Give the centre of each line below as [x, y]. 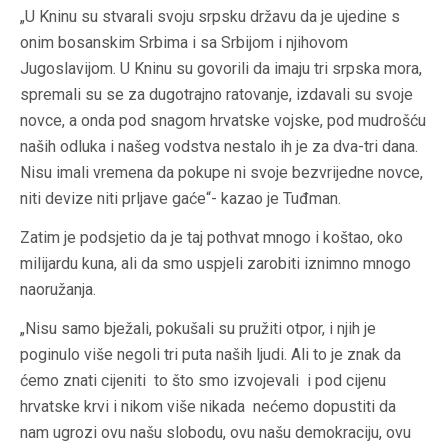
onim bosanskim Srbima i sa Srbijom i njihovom [184, 43]
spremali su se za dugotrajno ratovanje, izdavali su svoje [216, 95]
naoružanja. [58, 290]
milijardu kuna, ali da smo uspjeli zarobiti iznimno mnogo [215, 264]
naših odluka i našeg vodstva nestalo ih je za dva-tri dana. [219, 147]
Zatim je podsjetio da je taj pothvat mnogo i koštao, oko [211, 238]
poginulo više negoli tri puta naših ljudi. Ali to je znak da [210, 355]
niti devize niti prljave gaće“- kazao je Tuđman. [180, 199]
